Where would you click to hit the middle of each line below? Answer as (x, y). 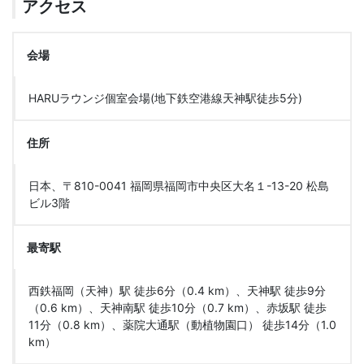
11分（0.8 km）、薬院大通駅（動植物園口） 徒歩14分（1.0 (182, 325)
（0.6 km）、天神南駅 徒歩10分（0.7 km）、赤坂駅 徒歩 (178, 308)
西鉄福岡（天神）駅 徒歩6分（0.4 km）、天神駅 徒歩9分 (177, 290)
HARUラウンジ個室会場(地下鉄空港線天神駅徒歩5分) (165, 98)
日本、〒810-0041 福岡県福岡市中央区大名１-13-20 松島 (179, 186)
